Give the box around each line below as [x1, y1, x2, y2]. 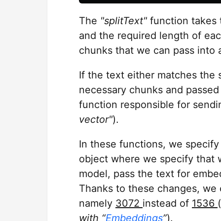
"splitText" [100, 15, 147, 27]
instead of [143, 197, 192, 209]
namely [79, 197, 115, 209]
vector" [79, 113, 112, 125]
